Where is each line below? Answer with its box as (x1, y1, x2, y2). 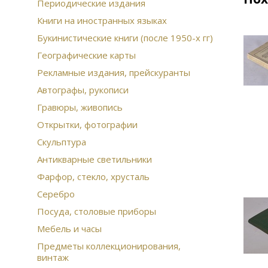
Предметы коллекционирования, (37, 240, 181, 252)
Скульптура (37, 136, 86, 148)
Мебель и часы (37, 223, 102, 234)
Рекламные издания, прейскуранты (37, 66, 190, 78)
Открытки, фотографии (37, 118, 138, 130)
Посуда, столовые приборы (37, 205, 156, 217)
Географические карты (37, 49, 136, 61)
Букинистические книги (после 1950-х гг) (37, 32, 213, 44)
